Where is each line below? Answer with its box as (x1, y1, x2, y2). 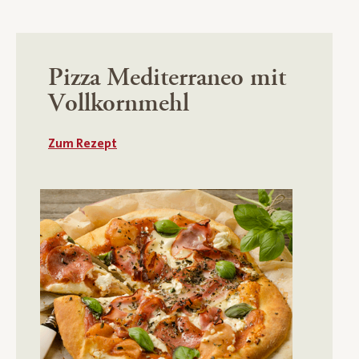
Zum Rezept (48, 136, 117, 151)
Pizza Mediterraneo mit (48, 61, 286, 95)
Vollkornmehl (48, 87, 189, 120)
